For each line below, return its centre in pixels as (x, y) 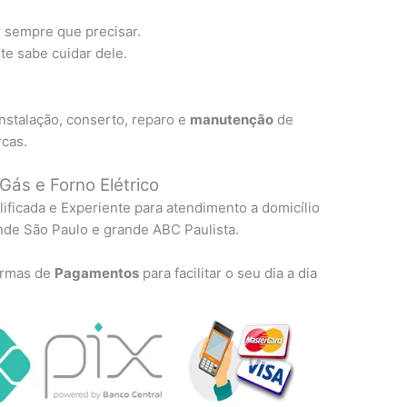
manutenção (232, 120)
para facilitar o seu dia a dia (228, 273)
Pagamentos (97, 273)
